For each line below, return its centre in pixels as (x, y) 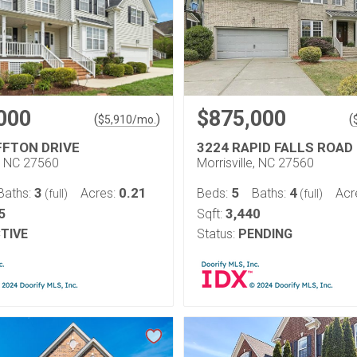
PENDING (265, 234)
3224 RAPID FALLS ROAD (275, 147)
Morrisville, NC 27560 (255, 163)
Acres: (100, 193)
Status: (216, 234)
